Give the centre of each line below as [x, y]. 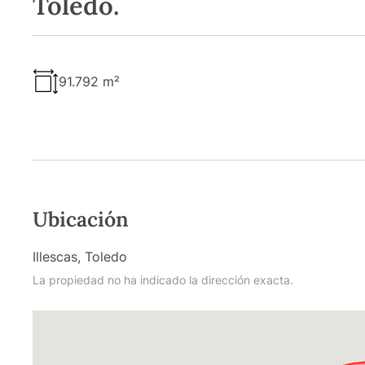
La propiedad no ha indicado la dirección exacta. [163, 279]
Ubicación [81, 219]
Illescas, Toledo [80, 256]
